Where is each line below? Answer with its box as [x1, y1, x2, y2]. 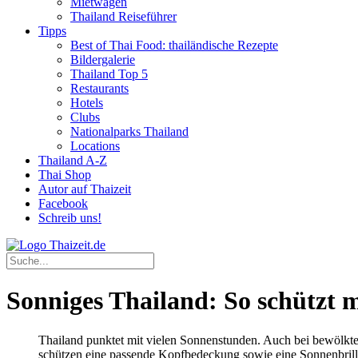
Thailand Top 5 [70, 67, 148, 81]
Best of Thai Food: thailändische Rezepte [70, 38, 278, 52]
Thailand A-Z [38, 153, 107, 167]
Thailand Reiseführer [70, 10, 177, 23]
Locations [70, 139, 120, 153]
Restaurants [70, 82, 129, 95]
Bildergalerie [70, 53, 135, 66]
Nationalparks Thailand [70, 125, 189, 138]
